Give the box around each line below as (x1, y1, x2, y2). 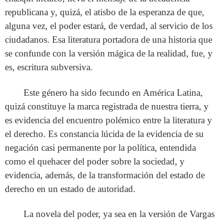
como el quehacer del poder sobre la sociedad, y (5, 156, 185, 166)
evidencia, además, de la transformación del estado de (5, 169, 205, 180)
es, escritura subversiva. (5, 62, 93, 73)
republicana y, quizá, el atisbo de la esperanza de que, (5, 7, 204, 18)
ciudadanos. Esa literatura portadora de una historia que (5, 34, 212, 45)
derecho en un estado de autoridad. (5, 183, 136, 194)
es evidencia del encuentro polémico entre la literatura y (5, 114, 212, 125)
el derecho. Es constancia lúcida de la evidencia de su (5, 128, 204, 139)
